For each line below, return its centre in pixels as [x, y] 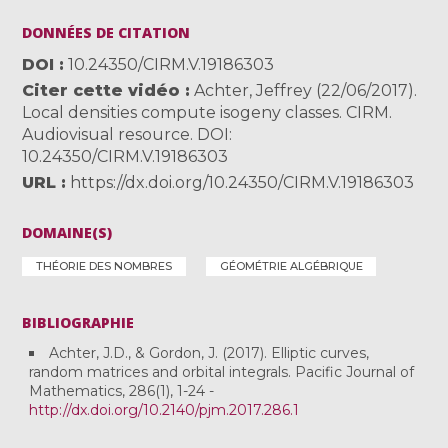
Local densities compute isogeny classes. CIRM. [207, 112]
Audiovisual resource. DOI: [127, 134]
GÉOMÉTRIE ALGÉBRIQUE [291, 265]
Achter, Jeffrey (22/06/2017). [304, 90]
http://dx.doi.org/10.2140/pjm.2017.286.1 [164, 409]
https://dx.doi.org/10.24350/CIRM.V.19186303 [242, 182]
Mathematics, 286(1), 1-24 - [122, 390]
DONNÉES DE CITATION [106, 32]
